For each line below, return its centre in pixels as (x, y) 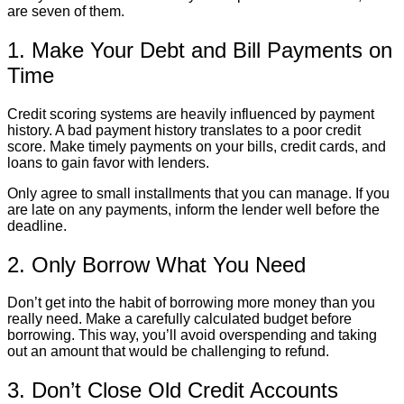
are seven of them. (66, 11)
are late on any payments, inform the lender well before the (193, 209)
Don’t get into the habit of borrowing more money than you (191, 303)
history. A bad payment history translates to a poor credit (184, 130)
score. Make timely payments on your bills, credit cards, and (197, 146)
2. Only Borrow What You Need (156, 264)
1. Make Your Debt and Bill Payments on (200, 50)
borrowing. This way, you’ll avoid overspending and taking (192, 335)
